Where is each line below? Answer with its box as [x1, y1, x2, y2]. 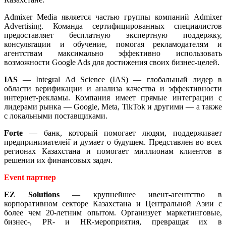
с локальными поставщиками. [4, 111, 107, 120]
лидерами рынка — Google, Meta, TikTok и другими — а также [4, 102, 222, 111]
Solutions [28, 190, 60, 199]
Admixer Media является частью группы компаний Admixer [4, 12, 222, 21]
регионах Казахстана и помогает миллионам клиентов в [4, 146, 222, 155]
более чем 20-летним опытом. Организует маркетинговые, [4, 208, 222, 217]
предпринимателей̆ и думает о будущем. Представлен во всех [4, 137, 222, 146]
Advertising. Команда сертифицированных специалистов [4, 21, 222, 30]
